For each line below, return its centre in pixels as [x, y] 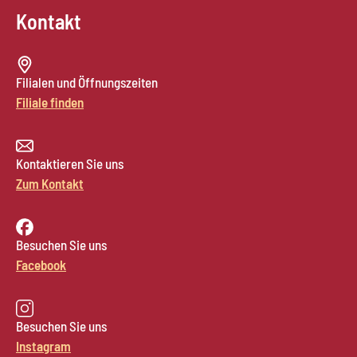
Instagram [43, 346]
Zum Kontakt [50, 183]
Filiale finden [50, 102]
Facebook [41, 265]
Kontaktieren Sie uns [70, 163]
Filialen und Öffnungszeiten [87, 82]
